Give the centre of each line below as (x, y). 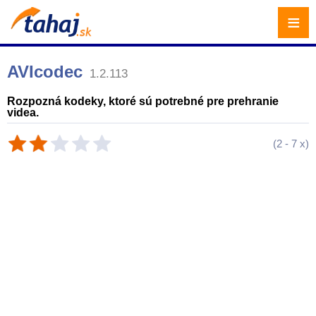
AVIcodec (45, 72)
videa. (23, 113)
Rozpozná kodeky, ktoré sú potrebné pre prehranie (143, 101)
